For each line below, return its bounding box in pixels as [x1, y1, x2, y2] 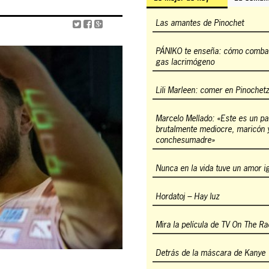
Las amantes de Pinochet [156, 17, 244, 28]
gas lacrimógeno [156, 56, 214, 67]
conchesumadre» [156, 134, 215, 145]
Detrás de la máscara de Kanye [156, 247, 265, 258]
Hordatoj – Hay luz [156, 190, 220, 202]
